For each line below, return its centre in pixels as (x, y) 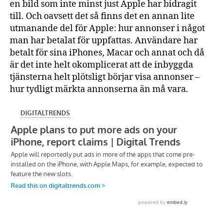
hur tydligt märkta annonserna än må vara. (99, 89)
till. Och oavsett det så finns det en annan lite (102, 16)
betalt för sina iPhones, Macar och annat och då (107, 53)
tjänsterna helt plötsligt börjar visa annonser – (105, 77)
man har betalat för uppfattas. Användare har (104, 40)
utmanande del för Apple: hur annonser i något (107, 28)
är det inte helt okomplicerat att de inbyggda (101, 65)
